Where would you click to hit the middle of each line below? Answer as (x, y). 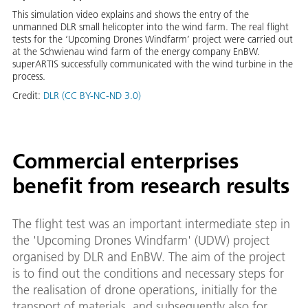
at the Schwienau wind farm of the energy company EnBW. (136, 52)
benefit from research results (151, 186)
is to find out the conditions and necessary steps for (148, 274)
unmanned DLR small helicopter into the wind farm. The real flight (151, 27)
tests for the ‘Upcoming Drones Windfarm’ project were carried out (153, 40)
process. (29, 77)
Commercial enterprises (125, 162)
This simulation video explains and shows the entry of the (131, 15)
